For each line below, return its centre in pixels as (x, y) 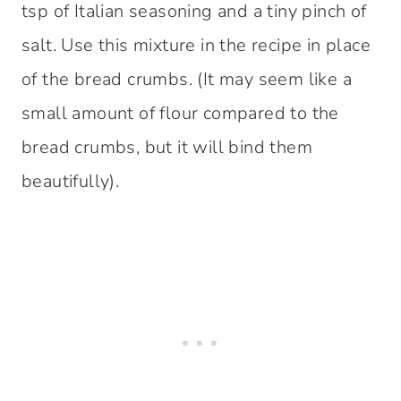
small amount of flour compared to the (180, 114)
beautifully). (71, 182)
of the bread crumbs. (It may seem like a (187, 80)
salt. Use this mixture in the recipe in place (196, 46)
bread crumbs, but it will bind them (167, 148)
